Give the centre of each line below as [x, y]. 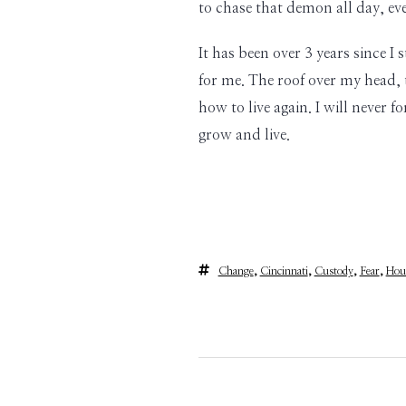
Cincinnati [284, 271]
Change [236, 271]
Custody [333, 271]
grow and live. [244, 135]
